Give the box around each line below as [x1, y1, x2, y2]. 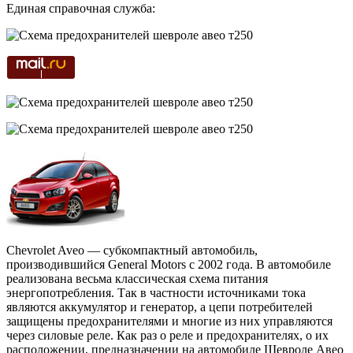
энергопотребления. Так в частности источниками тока [6, 285, 306, 299]
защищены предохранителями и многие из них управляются [6, 314, 333, 328]
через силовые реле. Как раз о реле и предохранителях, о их [6, 328, 329, 342]
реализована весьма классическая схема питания [6, 271, 268, 285]
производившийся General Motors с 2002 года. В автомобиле [6, 257, 331, 271]
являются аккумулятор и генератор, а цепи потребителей [6, 299, 313, 314]
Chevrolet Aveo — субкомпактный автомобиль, [6, 243, 258, 257]
